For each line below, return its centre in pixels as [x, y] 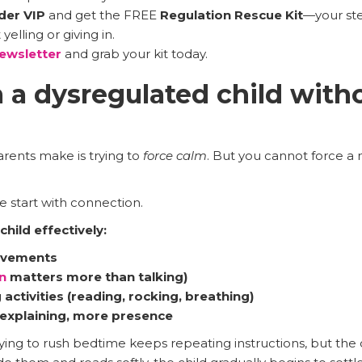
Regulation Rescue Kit [231, 15]
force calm [175, 155]
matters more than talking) [97, 276]
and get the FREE [102, 15]
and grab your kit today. [134, 53]
